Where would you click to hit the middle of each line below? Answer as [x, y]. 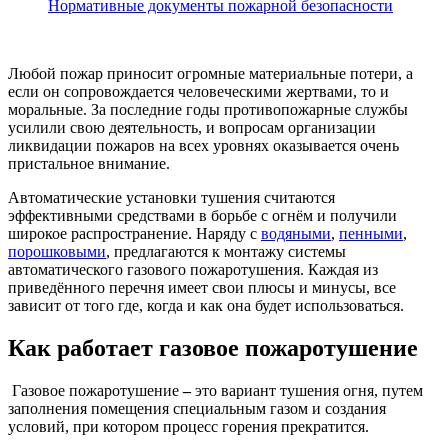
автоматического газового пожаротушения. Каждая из [193, 269]
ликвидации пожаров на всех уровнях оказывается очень [203, 145]
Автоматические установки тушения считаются [171, 197]
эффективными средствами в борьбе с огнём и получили [202, 215]
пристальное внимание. [89, 163]
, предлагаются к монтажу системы [226, 251]
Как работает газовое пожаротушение [213, 347]
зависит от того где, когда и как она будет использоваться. [206, 305]
